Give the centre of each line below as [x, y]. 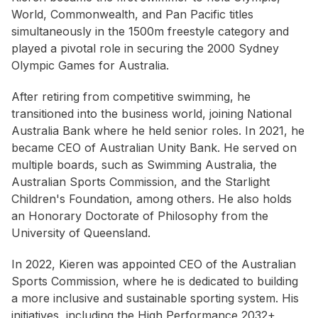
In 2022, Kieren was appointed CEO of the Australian [154, 264]
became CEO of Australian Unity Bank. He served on [154, 148]
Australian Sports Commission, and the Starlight [141, 182]
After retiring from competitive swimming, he [131, 97]
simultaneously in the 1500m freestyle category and [150, 32]
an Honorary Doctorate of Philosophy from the [140, 216]
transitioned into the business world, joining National [152, 114]
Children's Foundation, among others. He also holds [152, 199]
